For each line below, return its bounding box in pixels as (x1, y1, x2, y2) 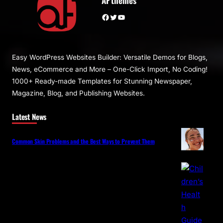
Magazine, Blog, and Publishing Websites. (12, 89, 145, 98)
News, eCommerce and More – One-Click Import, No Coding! (12, 65, 208, 74)
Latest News (12, 111, 47, 122)
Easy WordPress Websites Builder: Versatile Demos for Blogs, (12, 53, 208, 62)
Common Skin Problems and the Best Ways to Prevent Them (12, 137, 155, 146)
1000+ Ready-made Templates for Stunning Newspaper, (12, 77, 192, 86)
